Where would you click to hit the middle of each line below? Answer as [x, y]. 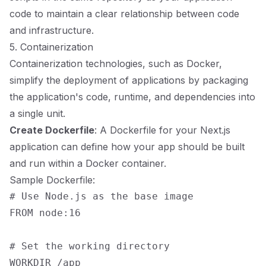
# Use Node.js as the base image [102, 196]
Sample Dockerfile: [52, 180]
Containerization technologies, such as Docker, [116, 64]
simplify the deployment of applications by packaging [129, 80]
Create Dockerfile [52, 130]
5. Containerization [51, 47]
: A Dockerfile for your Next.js [162, 130]
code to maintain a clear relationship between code [124, 14]
